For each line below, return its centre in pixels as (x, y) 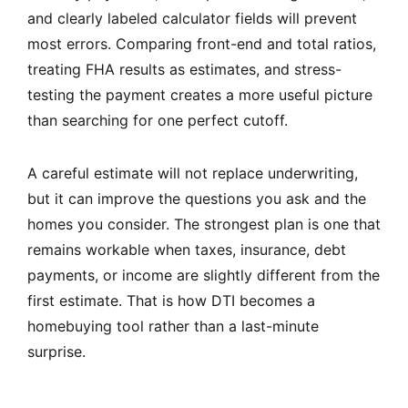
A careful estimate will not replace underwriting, (193, 173)
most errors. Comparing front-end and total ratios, (202, 44)
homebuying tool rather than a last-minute (173, 326)
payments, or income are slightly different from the (204, 275)
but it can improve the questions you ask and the (197, 199)
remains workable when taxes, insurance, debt (187, 250)
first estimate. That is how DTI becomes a (171, 301)
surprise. (56, 352)
